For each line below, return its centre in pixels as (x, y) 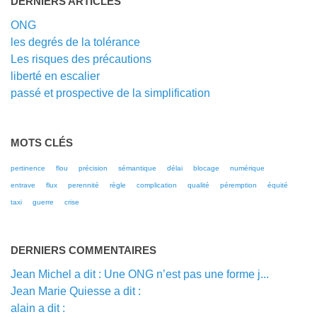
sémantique (137, 168)
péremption (238, 185)
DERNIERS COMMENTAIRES (83, 250)
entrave (23, 185)
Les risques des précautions (81, 59)
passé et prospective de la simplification (110, 93)
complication (157, 185)
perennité (83, 185)
